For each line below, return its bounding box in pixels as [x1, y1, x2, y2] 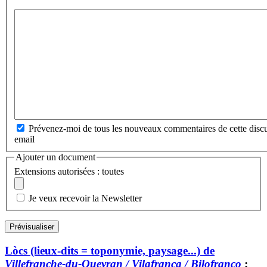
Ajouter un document [15, 152, 95, 163]
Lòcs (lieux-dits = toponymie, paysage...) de [5, 244, 215, 257]
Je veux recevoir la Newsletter [29, 193, 142, 203]
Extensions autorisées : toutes [14, 166, 124, 176]
